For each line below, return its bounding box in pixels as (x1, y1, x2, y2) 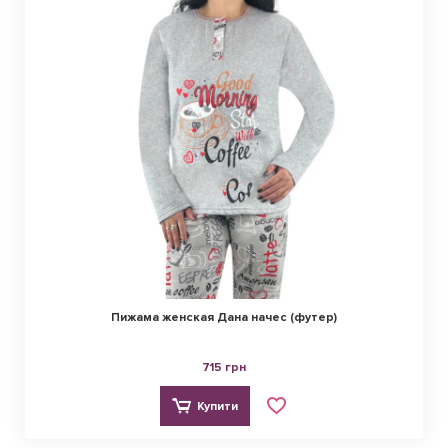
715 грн (202, 360, 246, 376)
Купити (196, 398, 238, 414)
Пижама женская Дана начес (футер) (111, 310, 337, 326)
